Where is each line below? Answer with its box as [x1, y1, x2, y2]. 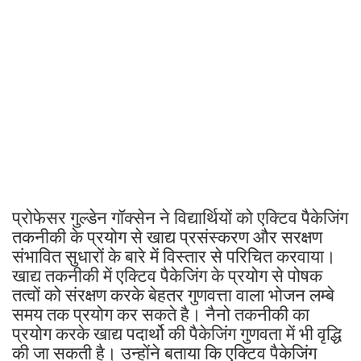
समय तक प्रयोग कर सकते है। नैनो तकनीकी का [12, 304, 309, 325]
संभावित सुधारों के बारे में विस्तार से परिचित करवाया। [12, 246, 336, 267]
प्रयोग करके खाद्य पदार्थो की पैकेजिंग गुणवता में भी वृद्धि [12, 323, 342, 344]
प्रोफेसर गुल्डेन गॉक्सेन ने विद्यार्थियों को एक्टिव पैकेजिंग [12, 207, 348, 228]
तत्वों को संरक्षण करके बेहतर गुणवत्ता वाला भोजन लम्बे [12, 284, 334, 305]
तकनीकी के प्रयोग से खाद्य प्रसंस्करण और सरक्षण [12, 226, 322, 247]
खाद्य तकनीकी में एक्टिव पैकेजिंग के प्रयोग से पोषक [12, 265, 322, 286]
